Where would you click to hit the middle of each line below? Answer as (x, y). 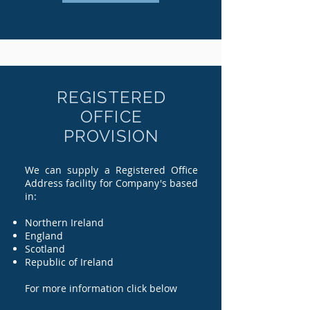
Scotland (84, 249)
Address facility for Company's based (111, 183)
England (85, 236)
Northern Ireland (82, 222)
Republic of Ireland (69, 262)
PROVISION (111, 136)
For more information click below (101, 288)
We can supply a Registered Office (111, 170)
